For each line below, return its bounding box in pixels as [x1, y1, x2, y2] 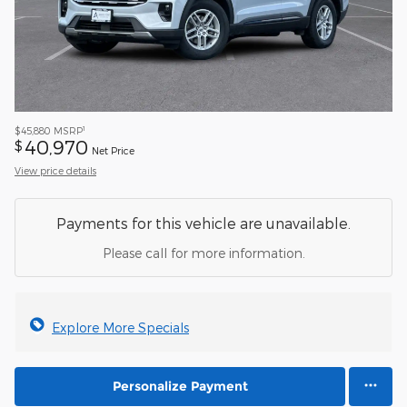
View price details [15, 164, 96, 176]
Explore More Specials [52, 319, 189, 335]
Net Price [92, 144, 134, 156]
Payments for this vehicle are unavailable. [56, 213, 351, 232]
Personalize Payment [112, 377, 248, 394]
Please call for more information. [102, 244, 305, 261]
